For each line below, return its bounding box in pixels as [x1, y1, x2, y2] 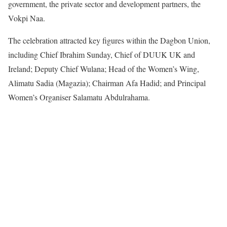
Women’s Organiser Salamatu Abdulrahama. [8, 92, 150, 102]
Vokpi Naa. [8, 13, 45, 23]
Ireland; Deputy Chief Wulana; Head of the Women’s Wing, [8, 63, 199, 74]
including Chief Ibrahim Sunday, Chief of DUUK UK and [8, 49, 195, 60]
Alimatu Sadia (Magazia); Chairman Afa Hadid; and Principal [8, 78, 206, 88]
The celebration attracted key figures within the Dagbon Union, [8, 35, 210, 46]
